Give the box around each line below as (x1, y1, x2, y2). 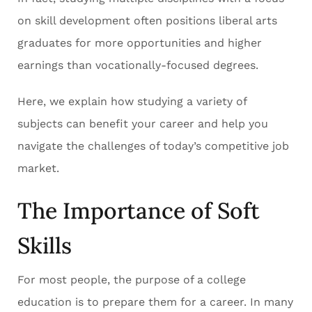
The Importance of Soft (17, 196, 260, 226)
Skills (17, 231, 77, 260)
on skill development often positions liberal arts (17, 14, 277, 28)
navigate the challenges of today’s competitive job (17, 139, 289, 153)
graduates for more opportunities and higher (17, 36, 262, 50)
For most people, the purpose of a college (17, 273, 246, 287)
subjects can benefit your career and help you (17, 117, 268, 131)
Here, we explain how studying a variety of (17, 95, 247, 109)
